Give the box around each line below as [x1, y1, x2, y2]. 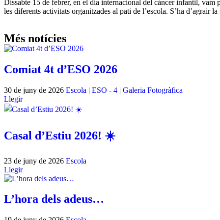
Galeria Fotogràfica [123, 85, 183, 94]
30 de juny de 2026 [4, 85, 66, 94]
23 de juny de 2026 [4, 156, 66, 165]
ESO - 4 [92, 85, 117, 94]
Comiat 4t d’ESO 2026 [4, 62, 117, 76]
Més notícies [4, 31, 66, 45]
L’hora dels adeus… [4, 192, 104, 206]
